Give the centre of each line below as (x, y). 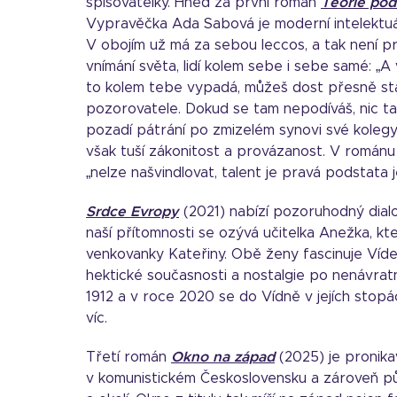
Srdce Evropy (132, 212)
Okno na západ (223, 357)
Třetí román (128, 357)
